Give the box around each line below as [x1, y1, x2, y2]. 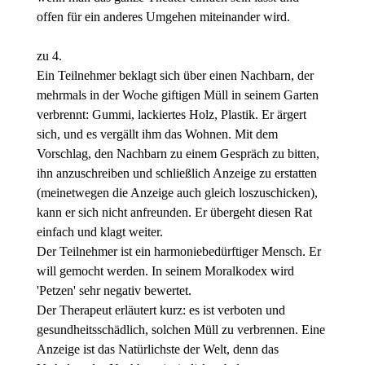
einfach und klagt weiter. [36, 225, 163, 240]
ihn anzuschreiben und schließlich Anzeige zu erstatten [36, 166, 317, 181]
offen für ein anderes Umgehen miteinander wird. [36, 10, 290, 24]
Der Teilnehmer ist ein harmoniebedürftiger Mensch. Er [36, 244, 321, 259]
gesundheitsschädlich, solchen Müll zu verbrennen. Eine [36, 323, 325, 337]
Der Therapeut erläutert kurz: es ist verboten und [36, 303, 285, 318]
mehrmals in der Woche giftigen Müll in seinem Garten [36, 88, 319, 103]
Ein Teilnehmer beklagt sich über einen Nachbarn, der [36, 68, 314, 83]
